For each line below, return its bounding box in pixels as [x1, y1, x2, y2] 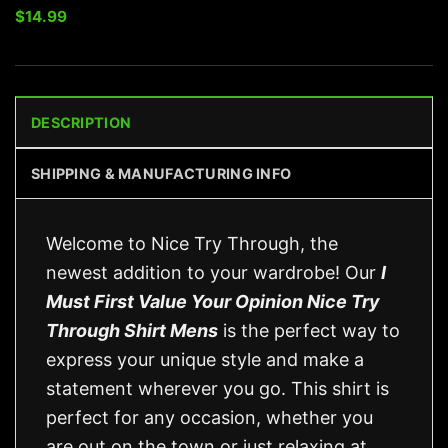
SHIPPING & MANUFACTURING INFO [31, 164, 292, 182]
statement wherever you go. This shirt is [46, 377, 389, 399]
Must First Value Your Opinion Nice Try [46, 290, 380, 312]
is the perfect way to [223, 319, 400, 341]
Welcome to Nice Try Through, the [46, 232, 338, 254]
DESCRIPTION [31, 113, 132, 131]
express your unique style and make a [46, 348, 364, 370]
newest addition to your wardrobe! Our [46, 261, 381, 283]
